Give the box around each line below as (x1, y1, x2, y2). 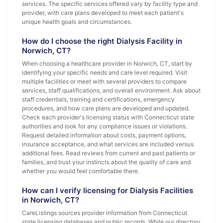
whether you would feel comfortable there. (22, 167, 139, 175)
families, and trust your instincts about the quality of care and (22, 158, 191, 166)
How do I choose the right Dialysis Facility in (22, 36, 182, 46)
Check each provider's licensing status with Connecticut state (22, 113, 194, 121)
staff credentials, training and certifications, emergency (22, 96, 175, 103)
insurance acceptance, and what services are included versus (22, 140, 194, 148)
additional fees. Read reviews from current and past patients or (22, 149, 195, 157)
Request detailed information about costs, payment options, (22, 131, 186, 139)
